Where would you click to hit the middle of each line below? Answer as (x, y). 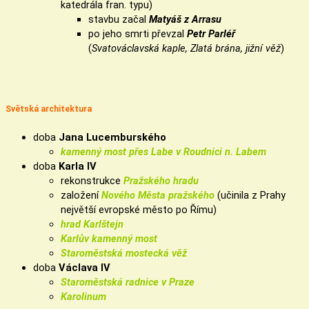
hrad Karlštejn (92, 225)
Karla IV (78, 167)
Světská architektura (49, 109)
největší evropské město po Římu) (139, 210)
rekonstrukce (92, 181)
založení (81, 196)
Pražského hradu (162, 181)
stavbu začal (119, 20)
